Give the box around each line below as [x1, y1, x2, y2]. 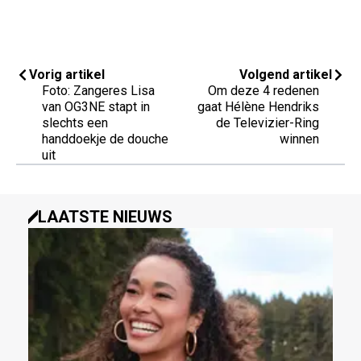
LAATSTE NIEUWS [38, 206, 172, 226]
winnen [280, 131, 319, 147]
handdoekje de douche [42, 131, 168, 147]
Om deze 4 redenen [208, 82, 319, 98]
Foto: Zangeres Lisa [42, 82, 155, 98]
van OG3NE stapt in [42, 98, 150, 114]
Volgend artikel [239, 66, 332, 82]
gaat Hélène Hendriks [197, 98, 319, 114]
